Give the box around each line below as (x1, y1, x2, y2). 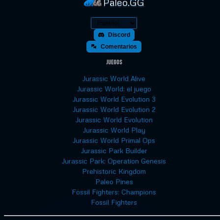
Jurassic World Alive (82, 74, 145, 82)
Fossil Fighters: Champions (72, 187, 156, 196)
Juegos (106, 58, 122, 66)
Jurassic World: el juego (77, 84, 151, 93)
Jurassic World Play (82, 125, 145, 134)
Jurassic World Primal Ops (73, 136, 155, 144)
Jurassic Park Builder (81, 146, 147, 155)
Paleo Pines (95, 177, 133, 186)
